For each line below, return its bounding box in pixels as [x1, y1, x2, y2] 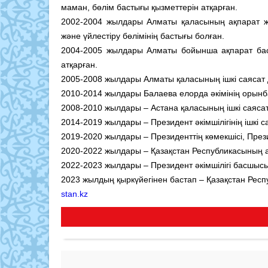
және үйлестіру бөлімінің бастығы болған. [61, 31, 224, 41]
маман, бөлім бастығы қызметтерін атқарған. [61, 2, 237, 13]
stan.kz [61, 189, 88, 199]
